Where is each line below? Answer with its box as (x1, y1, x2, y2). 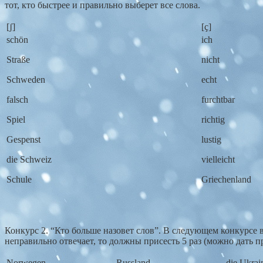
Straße (6, 55, 30, 65)
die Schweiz (6, 154, 52, 165)
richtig (201, 114, 225, 125)
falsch (6, 95, 28, 105)
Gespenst (6, 134, 41, 145)
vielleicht (201, 154, 235, 165)
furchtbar (201, 95, 235, 105)
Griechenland (201, 174, 251, 185)
